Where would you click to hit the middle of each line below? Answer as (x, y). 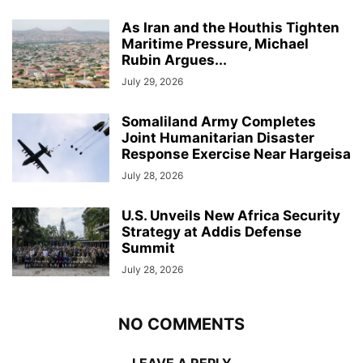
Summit (148, 248)
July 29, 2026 (152, 81)
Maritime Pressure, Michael (215, 44)
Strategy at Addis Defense (211, 232)
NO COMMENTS (181, 324)
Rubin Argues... (174, 60)
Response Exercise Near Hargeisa (236, 154)
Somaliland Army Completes (219, 122)
